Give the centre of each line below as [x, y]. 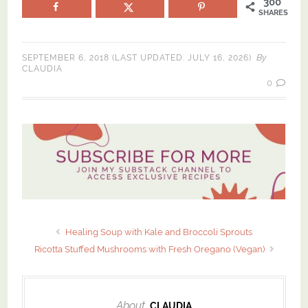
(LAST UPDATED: [149, 57]
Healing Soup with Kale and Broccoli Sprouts [158, 232]
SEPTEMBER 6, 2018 [66, 57]
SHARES [273, 12]
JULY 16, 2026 [219, 57]
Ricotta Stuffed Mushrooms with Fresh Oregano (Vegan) [150, 249]
